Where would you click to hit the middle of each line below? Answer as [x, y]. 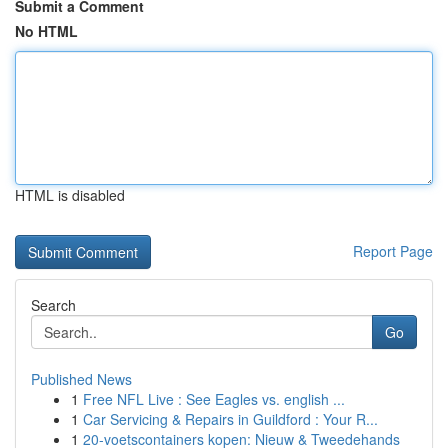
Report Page [393, 251]
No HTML [46, 31]
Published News [81, 379]
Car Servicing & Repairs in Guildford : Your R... [230, 419]
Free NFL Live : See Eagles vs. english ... [214, 399]
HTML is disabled [70, 195]
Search [53, 305]
